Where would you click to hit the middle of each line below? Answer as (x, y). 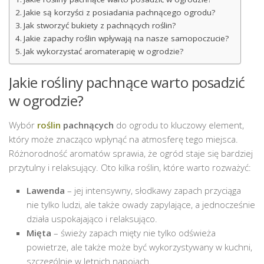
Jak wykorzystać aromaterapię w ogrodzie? (103, 51)
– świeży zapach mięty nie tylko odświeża (133, 232)
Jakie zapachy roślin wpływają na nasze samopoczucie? (126, 38)
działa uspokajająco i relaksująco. (92, 218)
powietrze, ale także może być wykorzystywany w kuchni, (139, 247)
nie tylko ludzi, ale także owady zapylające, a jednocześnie (141, 204)
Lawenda (46, 190)
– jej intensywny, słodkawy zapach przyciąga (153, 190)
